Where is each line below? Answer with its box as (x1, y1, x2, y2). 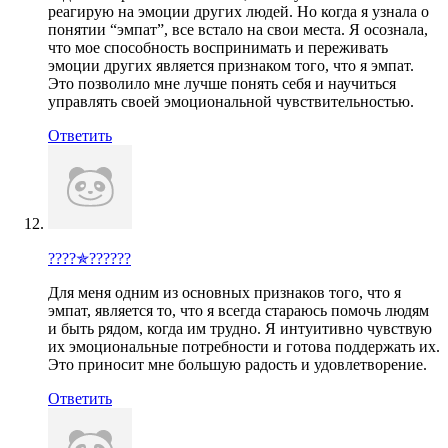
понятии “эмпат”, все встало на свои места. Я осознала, (48, 20, 428, 38)
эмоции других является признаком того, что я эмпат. (48, 56, 414, 74)
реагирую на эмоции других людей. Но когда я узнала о (48, 2, 429, 20)
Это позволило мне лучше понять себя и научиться (48, 74, 396, 92)
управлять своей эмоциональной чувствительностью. (48, 92, 414, 110)
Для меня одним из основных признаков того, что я (48, 283, 401, 301)
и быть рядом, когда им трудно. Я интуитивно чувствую (48, 319, 432, 337)
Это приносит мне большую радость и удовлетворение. (48, 355, 427, 373)
